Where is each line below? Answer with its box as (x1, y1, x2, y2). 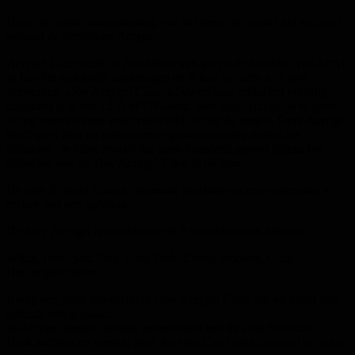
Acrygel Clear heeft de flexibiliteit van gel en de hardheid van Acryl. (6, 55, 348, 70)
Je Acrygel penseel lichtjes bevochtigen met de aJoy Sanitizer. (6, 320, 314, 334)
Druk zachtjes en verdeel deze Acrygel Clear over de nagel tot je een (6, 334, 348, 349)
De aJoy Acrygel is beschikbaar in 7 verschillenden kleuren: (6, 223, 305, 238)
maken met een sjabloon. (6, 197, 130, 211)
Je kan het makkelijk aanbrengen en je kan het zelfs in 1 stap (6, 70, 307, 84)
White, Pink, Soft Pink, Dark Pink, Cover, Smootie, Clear (6, 250, 294, 265)
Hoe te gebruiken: (6, 265, 96, 279)
